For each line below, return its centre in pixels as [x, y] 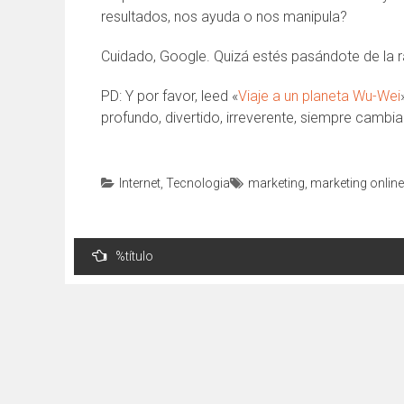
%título [134, 256]
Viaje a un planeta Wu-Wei [319, 96]
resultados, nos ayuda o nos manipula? [224, 17]
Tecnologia [198, 183]
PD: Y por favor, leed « [170, 96]
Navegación [117, 243]
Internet [140, 183]
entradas [104, 303]
